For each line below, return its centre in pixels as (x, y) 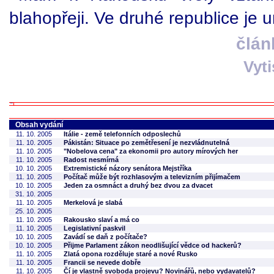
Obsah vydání (39, 125)
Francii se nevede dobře (102, 262)
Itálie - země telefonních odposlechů (122, 134)
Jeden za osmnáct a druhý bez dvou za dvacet (138, 185)
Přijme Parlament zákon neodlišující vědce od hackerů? (153, 245)
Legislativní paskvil (94, 228)
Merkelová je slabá (93, 202)
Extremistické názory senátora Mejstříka (128, 168)
